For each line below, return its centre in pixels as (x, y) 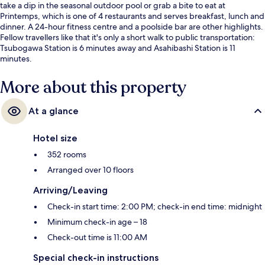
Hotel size (55, 138)
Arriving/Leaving (70, 190)
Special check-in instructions (96, 258)
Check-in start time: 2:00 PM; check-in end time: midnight (155, 207)
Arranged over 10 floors (91, 170)
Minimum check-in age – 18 (97, 222)
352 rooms (67, 155)
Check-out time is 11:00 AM (97, 237)
